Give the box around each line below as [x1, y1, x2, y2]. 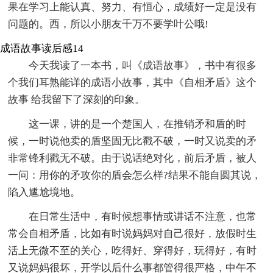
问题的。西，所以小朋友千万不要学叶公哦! [8, 18, 209, 30]
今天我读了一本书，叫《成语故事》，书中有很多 [29, 59, 257, 71]
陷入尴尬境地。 [8, 186, 81, 198]
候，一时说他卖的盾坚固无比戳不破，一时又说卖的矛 [8, 135, 257, 147]
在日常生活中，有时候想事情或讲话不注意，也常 [29, 210, 257, 222]
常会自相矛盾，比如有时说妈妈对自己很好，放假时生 [8, 227, 257, 239]
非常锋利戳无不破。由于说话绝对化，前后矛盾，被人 [8, 152, 257, 164]
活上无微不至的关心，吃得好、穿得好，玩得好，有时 [8, 244, 257, 257]
